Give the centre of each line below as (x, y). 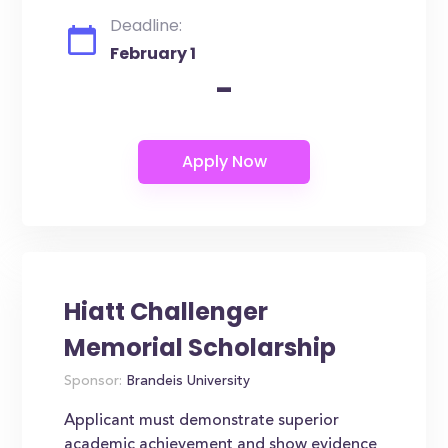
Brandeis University (186, 382)
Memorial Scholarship (200, 347)
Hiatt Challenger (166, 311)
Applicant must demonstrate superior (202, 421)
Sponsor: (93, 382)
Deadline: (146, 25)
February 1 (153, 53)
